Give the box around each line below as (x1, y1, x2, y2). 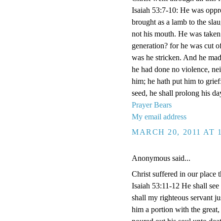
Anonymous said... (132, 154, 190, 163)
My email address (132, 112, 186, 121)
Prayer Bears (132, 101, 172, 110)
